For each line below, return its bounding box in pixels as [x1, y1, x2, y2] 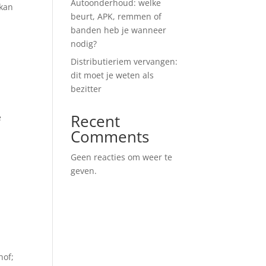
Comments [71, 126, 150, 147]
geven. [71, 165, 97, 176]
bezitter [71, 83, 102, 94]
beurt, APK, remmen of [71, 11, 162, 22]
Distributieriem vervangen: [71, 56, 178, 67]
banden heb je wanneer [71, 24, 167, 36]
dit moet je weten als [71, 69, 154, 81]
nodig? [71, 38, 97, 49]
